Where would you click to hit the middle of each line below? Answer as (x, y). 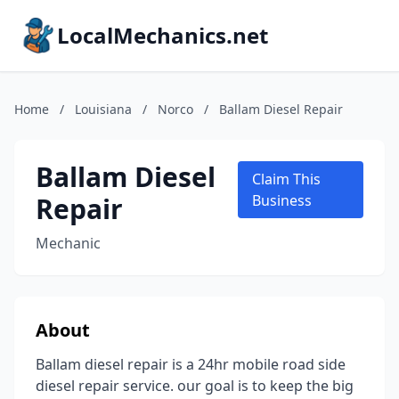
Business (281, 200)
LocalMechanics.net (163, 35)
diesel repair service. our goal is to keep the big (195, 386)
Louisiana (103, 109)
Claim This (286, 179)
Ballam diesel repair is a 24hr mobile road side (191, 364)
